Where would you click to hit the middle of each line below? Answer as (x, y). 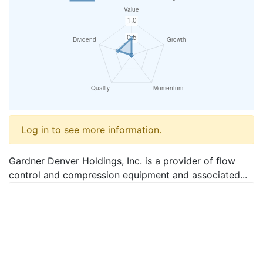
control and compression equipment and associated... (128, 175)
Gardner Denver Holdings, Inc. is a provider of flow (122, 161)
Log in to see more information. (91, 129)
